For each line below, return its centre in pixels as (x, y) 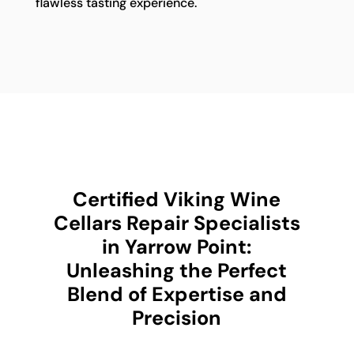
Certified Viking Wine (177, 199)
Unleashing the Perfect (177, 270)
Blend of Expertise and (177, 294)
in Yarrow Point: (177, 247)
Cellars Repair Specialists (177, 223)
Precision (177, 318)
